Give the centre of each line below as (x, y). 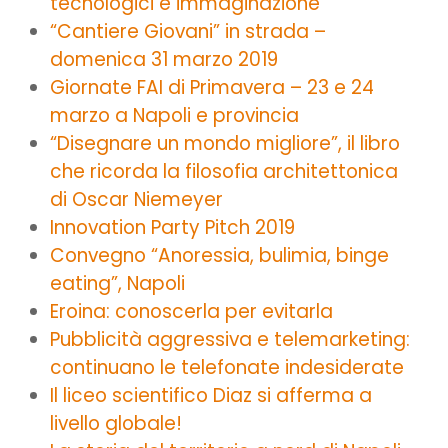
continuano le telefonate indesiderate (227, 367)
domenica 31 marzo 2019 (164, 59)
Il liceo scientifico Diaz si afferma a (211, 395)
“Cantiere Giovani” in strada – (188, 31)
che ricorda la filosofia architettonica (224, 171)
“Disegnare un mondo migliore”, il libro (225, 143)
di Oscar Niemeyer (136, 199)
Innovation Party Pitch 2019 (172, 227)
